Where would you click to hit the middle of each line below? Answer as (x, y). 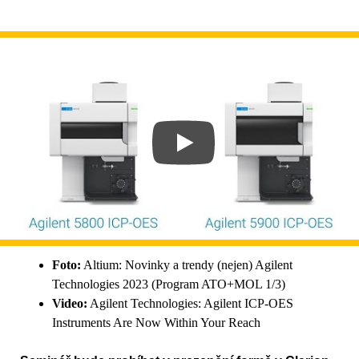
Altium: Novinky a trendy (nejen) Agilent (187, 265)
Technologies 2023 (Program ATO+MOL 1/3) (169, 284)
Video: (70, 304)
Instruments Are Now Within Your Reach (156, 323)
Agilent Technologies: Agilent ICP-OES (190, 304)
